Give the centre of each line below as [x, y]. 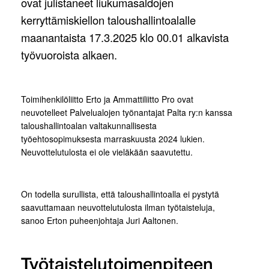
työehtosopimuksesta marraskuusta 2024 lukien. [113, 139]
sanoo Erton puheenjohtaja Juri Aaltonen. [101, 221]
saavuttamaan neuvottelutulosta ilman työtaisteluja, [118, 207]
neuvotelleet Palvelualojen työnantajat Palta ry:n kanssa [127, 113]
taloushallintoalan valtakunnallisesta [89, 126]
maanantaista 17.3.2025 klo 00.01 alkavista [125, 38]
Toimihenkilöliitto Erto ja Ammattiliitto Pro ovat [107, 99]
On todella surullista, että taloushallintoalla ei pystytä [120, 194]
